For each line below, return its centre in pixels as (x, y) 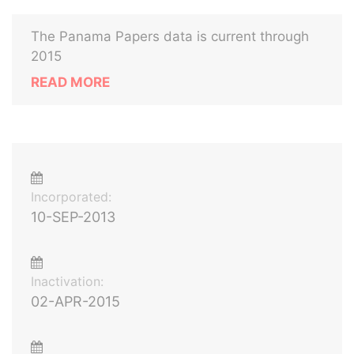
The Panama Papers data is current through (170, 36)
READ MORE (70, 82)
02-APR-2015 (75, 301)
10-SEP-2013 (73, 217)
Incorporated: (71, 197)
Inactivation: (67, 281)
